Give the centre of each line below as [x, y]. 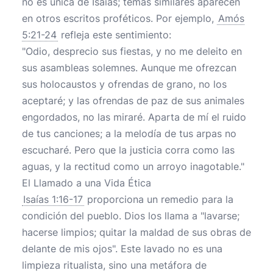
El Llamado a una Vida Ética [87, 183]
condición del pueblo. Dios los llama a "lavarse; [131, 216]
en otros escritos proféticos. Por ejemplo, [119, 18]
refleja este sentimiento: [115, 35]
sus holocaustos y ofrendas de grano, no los [124, 84]
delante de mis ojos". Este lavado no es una [122, 249]
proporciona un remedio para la [159, 199]
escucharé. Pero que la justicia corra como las [128, 150]
